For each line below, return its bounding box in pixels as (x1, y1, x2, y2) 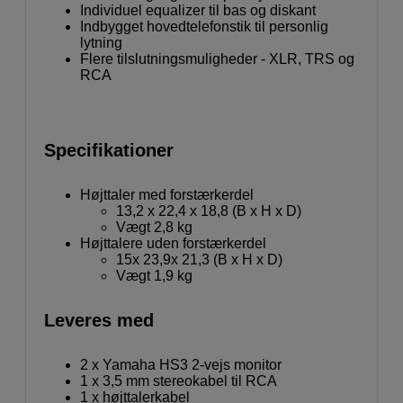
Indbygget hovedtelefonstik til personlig (80, 18, 328, 34)
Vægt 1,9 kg (116, 267, 193, 283)
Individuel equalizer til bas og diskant (80, 2, 316, 18)
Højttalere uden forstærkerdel (80, 235, 266, 251)
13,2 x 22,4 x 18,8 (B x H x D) (116, 202, 301, 219)
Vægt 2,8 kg (116, 219, 193, 235)
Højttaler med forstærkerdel (80, 186, 254, 202)
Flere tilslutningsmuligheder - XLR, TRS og (80, 50, 354, 67)
